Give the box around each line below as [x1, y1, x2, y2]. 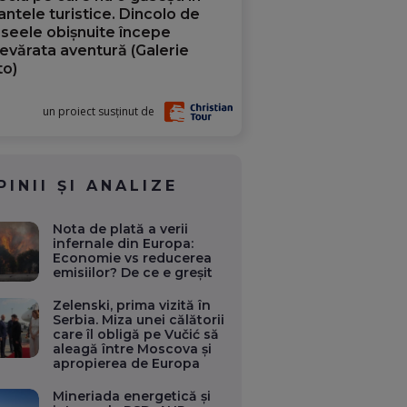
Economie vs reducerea [53, 250, 213, 267]
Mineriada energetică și [53, 388, 212, 405]
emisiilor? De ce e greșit [53, 264, 213, 282]
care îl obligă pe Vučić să [53, 326, 220, 343]
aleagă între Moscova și [53, 341, 213, 358]
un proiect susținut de [43, 104, 155, 120]
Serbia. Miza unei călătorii [53, 312, 225, 329]
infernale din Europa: [53, 235, 194, 253]
